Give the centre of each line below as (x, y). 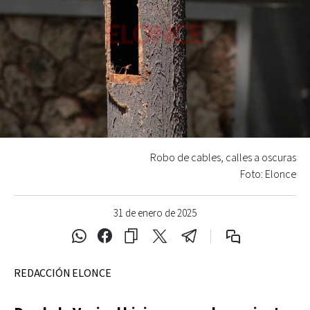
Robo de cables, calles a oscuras (223, 158)
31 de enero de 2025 (155, 213)
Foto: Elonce (268, 174)
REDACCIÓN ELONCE (63, 273)
